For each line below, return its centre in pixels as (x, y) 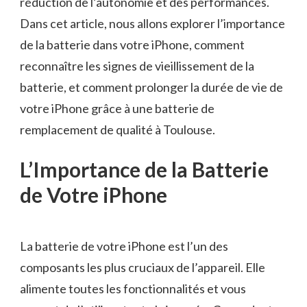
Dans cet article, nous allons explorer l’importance (152, 23)
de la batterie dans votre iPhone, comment (132, 44)
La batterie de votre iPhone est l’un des (124, 246)
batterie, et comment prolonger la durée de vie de (151, 87)
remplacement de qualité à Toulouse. (118, 129)
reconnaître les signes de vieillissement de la (137, 65)
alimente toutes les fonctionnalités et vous (133, 289)
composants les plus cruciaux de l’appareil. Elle (143, 268)
